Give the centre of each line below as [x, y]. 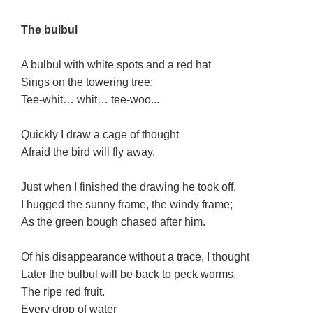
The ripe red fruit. [63, 291]
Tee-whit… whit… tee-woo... [90, 99]
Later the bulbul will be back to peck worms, [129, 274]
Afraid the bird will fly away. [88, 152]
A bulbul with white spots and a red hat [116, 64]
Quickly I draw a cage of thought [100, 134]
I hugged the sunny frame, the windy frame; [127, 204]
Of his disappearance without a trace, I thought [136, 256]
